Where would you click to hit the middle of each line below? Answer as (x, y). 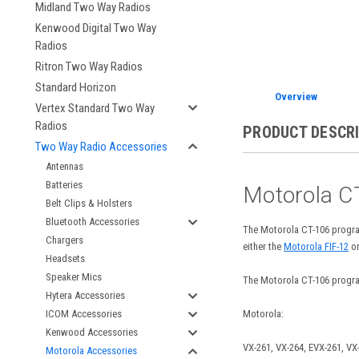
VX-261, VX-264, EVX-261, (294, 347)
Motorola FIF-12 (316, 246)
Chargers (65, 240)
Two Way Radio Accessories (101, 147)
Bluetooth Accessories (93, 222)
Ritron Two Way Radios (89, 67)
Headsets (65, 258)
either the (263, 246)
